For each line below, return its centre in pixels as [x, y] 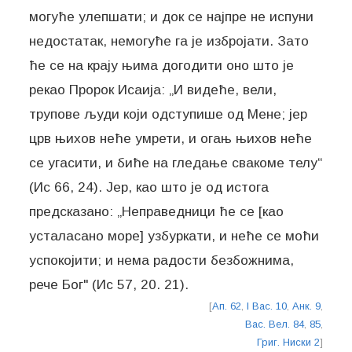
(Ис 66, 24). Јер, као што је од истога [149, 187]
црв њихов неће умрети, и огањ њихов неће [171, 139]
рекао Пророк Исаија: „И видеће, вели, [153, 90]
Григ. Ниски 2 [288, 343]
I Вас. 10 [266, 306]
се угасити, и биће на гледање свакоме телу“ [176, 163]
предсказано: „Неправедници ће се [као [157, 212]
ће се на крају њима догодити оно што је [162, 66]
